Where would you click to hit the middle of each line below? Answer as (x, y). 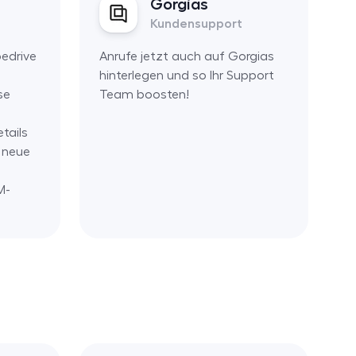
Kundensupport (196, 23)
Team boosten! (144, 94)
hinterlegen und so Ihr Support (186, 75)
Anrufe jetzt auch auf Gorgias (186, 56)
